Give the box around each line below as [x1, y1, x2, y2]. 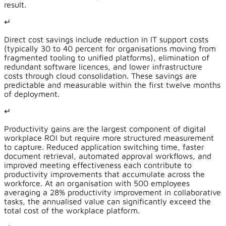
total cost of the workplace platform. [4, 206, 140, 215]
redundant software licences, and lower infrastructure [4, 62, 202, 72]
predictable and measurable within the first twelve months [4, 80, 220, 90]
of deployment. [4, 89, 60, 99]
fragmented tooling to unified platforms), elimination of [4, 53, 209, 63]
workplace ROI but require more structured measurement [4, 133, 214, 143]
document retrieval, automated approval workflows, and [4, 151, 211, 161]
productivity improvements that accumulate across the [4, 169, 205, 179]
